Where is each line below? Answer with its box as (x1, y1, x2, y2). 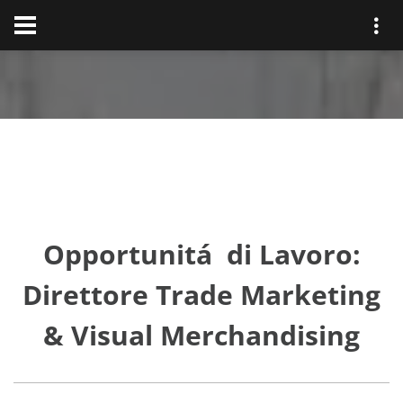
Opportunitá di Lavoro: (42, 236, 361, 273)
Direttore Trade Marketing (22, 276, 381, 313)
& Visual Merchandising (43, 317, 360, 354)
